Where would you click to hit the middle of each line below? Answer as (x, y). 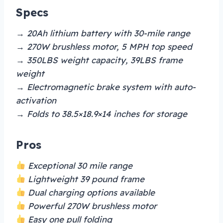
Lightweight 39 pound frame (85, 179)
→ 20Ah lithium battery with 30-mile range (103, 33)
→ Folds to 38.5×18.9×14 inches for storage (102, 113)
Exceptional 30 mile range (79, 165)
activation (36, 100)
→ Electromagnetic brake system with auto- (106, 87)
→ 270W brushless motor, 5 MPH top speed (104, 46)
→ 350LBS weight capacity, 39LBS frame (99, 60)
